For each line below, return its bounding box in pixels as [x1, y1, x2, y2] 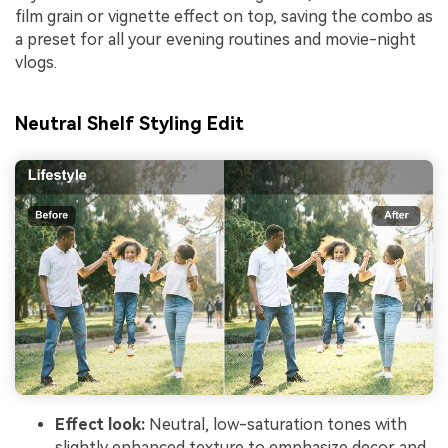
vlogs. [15, 52, 57, 72]
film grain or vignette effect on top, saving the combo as [15, 6, 433, 26]
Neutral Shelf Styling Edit [15, 113, 244, 135]
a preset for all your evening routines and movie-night [15, 29, 416, 49]
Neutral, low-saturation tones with [145, 415, 407, 435]
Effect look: [55, 415, 145, 435]
